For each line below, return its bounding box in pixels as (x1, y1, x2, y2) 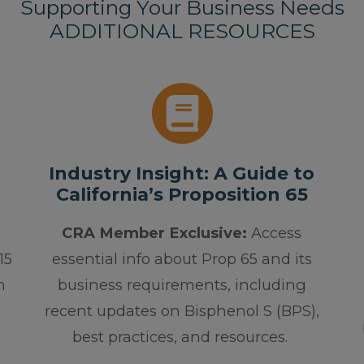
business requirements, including (57, 275, 306, 295)
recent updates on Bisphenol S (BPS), (44, 301, 319, 321)
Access (247, 223, 302, 243)
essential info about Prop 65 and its (51, 249, 312, 269)
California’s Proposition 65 (55, 184, 308, 206)
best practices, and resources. (71, 327, 292, 347)
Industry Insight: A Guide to (49, 162, 315, 185)
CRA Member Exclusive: (62, 223, 248, 243)
